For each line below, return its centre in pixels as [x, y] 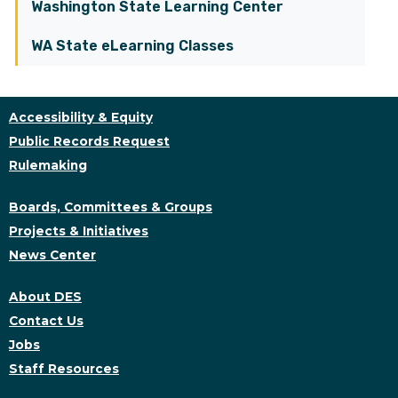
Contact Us [46, 321]
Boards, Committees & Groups [111, 207]
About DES [45, 297]
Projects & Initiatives [79, 231]
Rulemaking [48, 165]
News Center [52, 255]
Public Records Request [89, 141]
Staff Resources [64, 369]
